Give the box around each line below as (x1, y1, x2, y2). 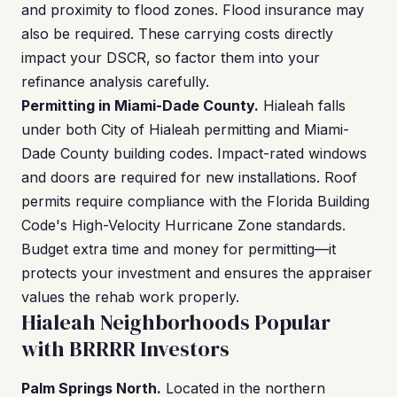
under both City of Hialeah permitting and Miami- (21, 121, 349, 138)
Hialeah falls (259, 97, 346, 114)
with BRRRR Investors (21, 334, 230, 363)
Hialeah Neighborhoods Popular (21, 307, 331, 337)
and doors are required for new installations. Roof (21, 168, 357, 186)
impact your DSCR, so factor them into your (21, 49, 320, 66)
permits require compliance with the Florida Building (21, 192, 370, 210)
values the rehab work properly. (21, 288, 239, 306)
